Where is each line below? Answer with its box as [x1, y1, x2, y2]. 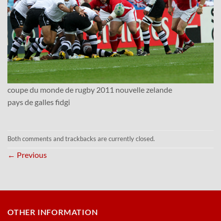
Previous [15, 149, 47, 159]
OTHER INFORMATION [7, 207, 98, 217]
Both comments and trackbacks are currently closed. [7, 135, 155, 143]
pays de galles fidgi [7, 97, 70, 107]
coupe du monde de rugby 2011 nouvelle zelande [7, 84, 172, 94]
